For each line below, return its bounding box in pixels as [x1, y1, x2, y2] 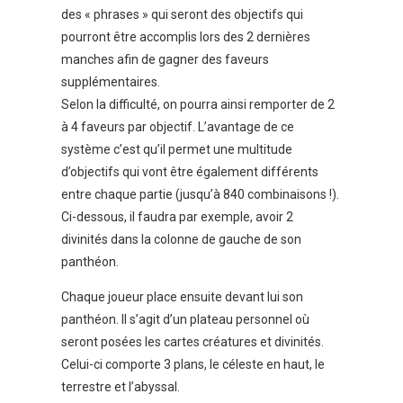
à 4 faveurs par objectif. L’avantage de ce [61, 120, 294, 135]
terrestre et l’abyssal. [61, 380, 180, 395]
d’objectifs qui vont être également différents [61, 165, 318, 180]
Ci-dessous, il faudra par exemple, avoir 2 [61, 210, 293, 225]
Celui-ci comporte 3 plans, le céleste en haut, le [61, 357, 325, 372]
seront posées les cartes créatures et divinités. [61, 335, 324, 350]
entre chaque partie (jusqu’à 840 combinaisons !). [61, 187, 339, 202]
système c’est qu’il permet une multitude [61, 142, 292, 157]
